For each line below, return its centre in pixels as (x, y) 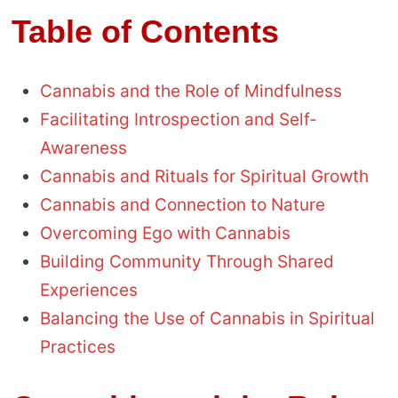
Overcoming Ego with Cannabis (165, 233)
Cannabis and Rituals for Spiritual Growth (204, 176)
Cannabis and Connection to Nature (182, 204)
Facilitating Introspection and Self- (178, 119)
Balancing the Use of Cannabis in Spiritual (207, 318)
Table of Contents (145, 31)
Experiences (88, 290)
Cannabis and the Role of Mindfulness (191, 91)
